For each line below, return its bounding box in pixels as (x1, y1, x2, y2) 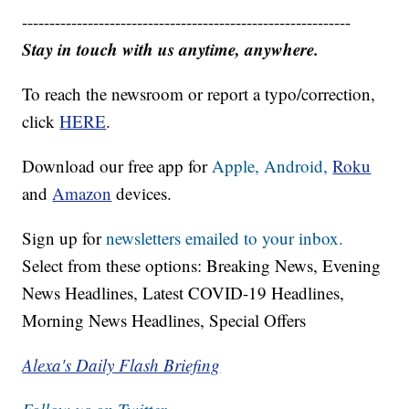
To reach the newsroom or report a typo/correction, (22, 81, 376, 105)
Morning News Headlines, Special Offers (22, 308, 307, 331)
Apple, (212, 153, 265, 177)
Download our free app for (22, 153, 213, 177)
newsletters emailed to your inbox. (106, 225, 344, 249)
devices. (111, 181, 173, 204)
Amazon (52, 181, 112, 204)
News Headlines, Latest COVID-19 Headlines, (22, 280, 345, 304)
